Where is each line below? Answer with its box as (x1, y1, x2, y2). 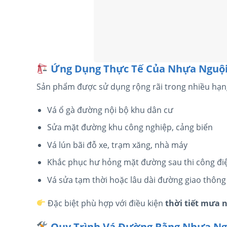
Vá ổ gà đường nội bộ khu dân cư (47, 104, 173, 116)
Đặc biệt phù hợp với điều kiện (46, 197, 166, 209)
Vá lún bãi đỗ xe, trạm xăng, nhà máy (47, 139, 187, 150)
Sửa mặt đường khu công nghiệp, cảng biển (47, 122, 213, 133)
